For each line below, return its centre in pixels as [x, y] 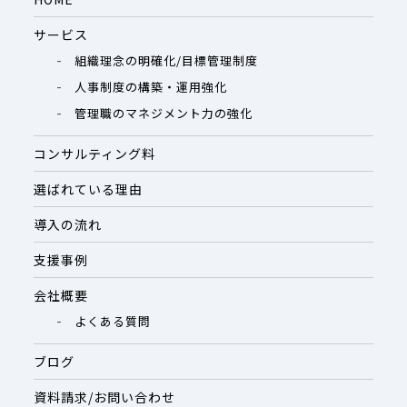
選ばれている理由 [89, 189]
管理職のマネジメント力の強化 [164, 113]
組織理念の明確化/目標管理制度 [167, 60]
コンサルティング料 [95, 154]
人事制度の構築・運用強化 [151, 87]
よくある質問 [113, 321]
